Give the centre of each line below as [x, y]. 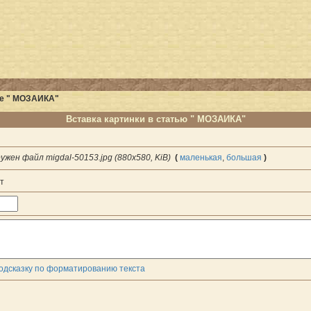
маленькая [201, 158]
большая [244, 158]
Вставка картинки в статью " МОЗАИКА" [155, 119]
